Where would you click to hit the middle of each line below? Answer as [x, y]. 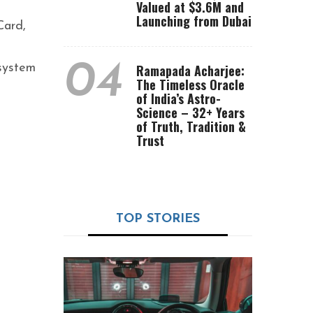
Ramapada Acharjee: [190, 71]
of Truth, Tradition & [191, 126]
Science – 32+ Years [190, 112]
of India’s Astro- [179, 99]
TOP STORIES [158, 219]
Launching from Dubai [194, 21]
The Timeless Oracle [190, 85]
